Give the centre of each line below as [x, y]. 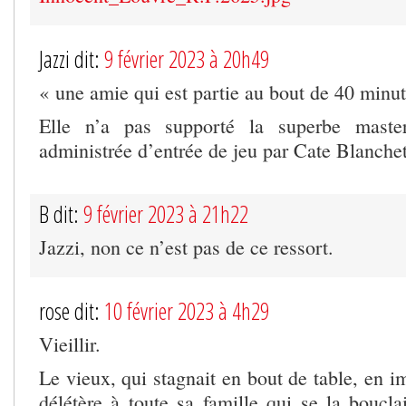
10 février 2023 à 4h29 [187, 311]
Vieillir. [70, 344]
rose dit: [72, 311]
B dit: [61, 214]
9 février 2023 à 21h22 [166, 214]
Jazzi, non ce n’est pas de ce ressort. [186, 247]
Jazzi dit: [72, 59]
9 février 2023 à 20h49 [187, 59]
